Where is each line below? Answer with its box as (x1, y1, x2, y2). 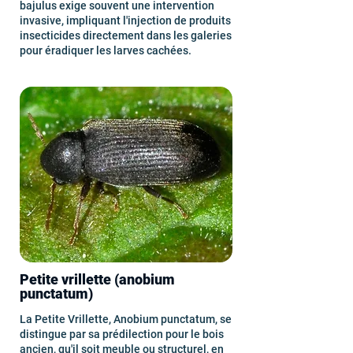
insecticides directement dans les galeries (20, 29, 232, 42)
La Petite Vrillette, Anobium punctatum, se (20, 313, 232, 325)
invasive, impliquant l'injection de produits (20, 14, 231, 27)
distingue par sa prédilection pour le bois (20, 328, 224, 340)
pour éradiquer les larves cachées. (20, 44, 191, 57)
